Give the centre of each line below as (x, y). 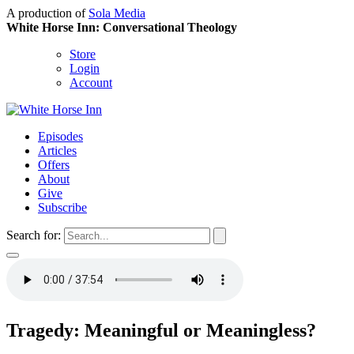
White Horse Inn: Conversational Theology (122, 27)
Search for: (34, 235)
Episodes (60, 136)
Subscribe (62, 207)
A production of (47, 13)
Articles (57, 151)
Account (91, 83)
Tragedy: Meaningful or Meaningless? (161, 330)
